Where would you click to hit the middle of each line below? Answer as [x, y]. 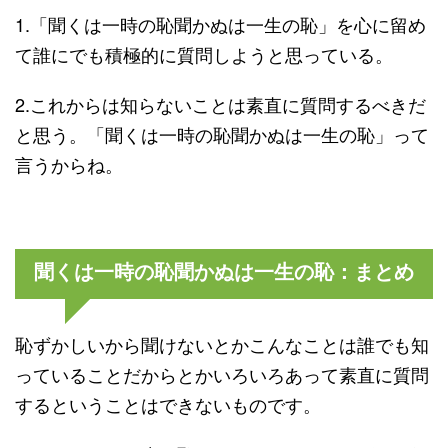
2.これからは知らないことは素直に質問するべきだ [220, 104]
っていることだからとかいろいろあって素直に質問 [222, 374]
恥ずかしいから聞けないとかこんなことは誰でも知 [222, 344]
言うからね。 [69, 164]
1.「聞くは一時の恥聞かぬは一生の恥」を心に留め [220, 24]
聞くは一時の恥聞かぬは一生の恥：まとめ [224, 272]
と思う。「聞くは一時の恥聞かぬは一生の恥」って [222, 134]
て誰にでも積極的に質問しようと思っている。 [204, 54]
